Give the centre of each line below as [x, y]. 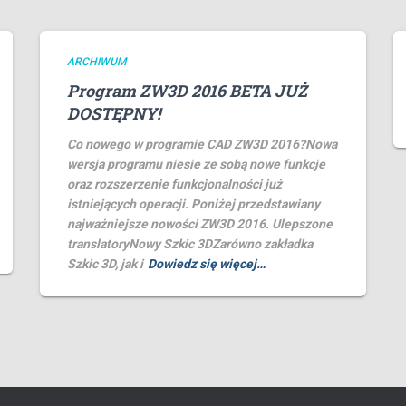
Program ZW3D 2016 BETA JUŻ [187, 91]
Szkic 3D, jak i [105, 264]
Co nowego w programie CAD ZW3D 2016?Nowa [202, 145]
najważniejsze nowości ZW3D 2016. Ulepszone [200, 224]
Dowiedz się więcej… [207, 264]
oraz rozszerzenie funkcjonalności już [174, 184]
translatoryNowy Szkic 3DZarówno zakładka [190, 244]
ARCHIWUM [97, 62]
